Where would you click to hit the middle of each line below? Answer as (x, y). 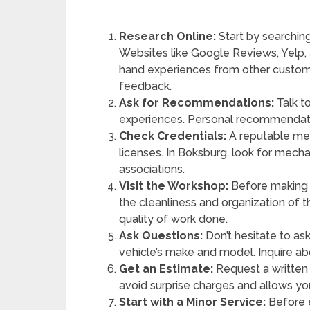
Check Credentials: (173, 136)
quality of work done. (174, 219)
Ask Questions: (161, 236)
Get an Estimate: (166, 269)
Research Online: (168, 36)
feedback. (146, 86)
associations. (152, 169)
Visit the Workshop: (174, 186)
